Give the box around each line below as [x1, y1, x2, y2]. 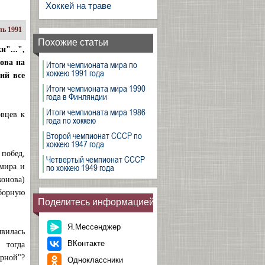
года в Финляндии [46, 91, 107, 102]
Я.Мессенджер [67, 222, 121, 231]
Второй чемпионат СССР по [46, 130, 142, 141]
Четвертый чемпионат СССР [46, 153, 145, 165]
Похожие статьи [38, 37, 108, 47]
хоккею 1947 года [46, 138, 104, 150]
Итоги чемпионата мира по [46, 59, 137, 70]
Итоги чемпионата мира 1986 [46, 106, 146, 118]
